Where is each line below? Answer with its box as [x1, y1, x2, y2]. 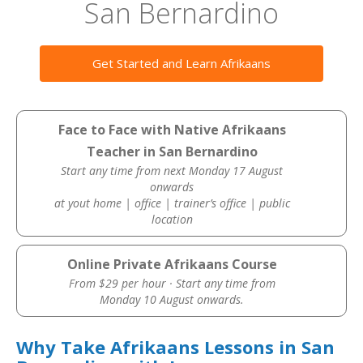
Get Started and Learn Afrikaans [92, 55, 271, 71]
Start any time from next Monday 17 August [61, 163, 284, 178]
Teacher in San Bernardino [86, 143, 258, 160]
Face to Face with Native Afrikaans [58, 121, 286, 139]
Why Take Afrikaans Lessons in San [16, 335, 335, 359]
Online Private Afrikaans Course [66, 255, 277, 273]
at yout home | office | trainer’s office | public [53, 195, 290, 211]
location [151, 211, 193, 227]
